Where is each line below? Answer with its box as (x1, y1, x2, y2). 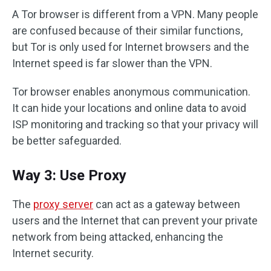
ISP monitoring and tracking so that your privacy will (12, 118, 258, 131)
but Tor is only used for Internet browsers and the (12, 41, 249, 53)
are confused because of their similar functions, (12, 24, 243, 37)
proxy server (33, 198, 93, 211)
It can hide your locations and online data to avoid (12, 102, 246, 114)
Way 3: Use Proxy (12, 167, 126, 184)
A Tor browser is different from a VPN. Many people (12, 8, 258, 21)
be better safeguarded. (12, 134, 122, 147)
